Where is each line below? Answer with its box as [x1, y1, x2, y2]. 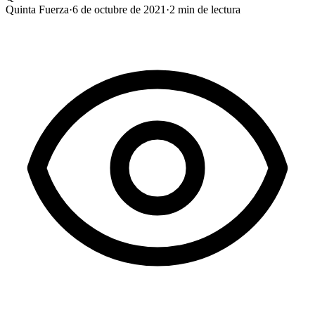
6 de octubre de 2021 [72, 3, 166, 15]
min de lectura [175, 3, 240, 15]
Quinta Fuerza [6, 3, 69, 15]
